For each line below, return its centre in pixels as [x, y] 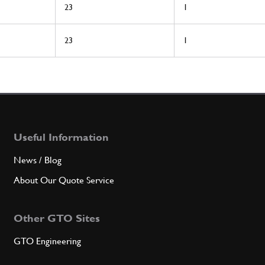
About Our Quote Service [64, 180]
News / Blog [38, 160]
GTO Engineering [48, 241]
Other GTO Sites [57, 218]
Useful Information [62, 137]
